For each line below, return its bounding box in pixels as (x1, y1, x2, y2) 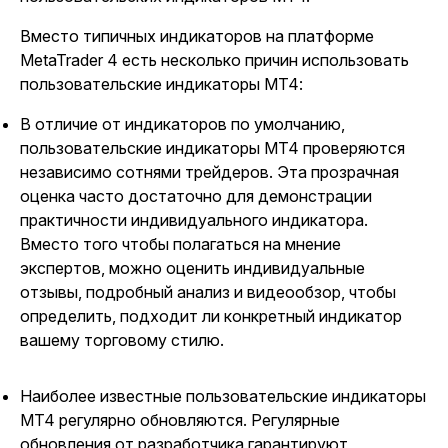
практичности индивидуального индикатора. (20, 210, 368, 230)
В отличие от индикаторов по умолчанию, (20, 114, 345, 134)
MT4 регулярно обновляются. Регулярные (20, 410, 340, 430)
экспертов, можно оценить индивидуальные (20, 258, 365, 278)
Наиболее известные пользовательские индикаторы (20, 386, 426, 406)
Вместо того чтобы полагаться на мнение (20, 234, 341, 254)
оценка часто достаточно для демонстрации (20, 186, 372, 206)
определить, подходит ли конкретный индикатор (20, 306, 402, 326)
